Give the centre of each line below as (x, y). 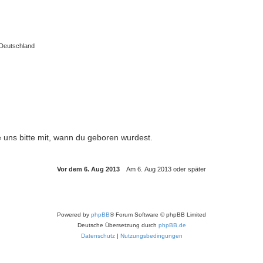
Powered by (74, 214)
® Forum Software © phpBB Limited (158, 214)
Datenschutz (98, 235)
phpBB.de (172, 225)
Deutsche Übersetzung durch (118, 225)
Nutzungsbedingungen (151, 235)
